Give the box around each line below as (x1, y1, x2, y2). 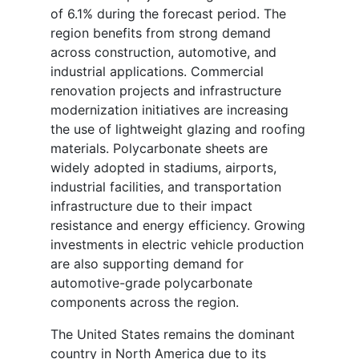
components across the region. (50, 294, 239, 311)
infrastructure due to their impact (50, 198, 252, 215)
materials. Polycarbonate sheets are (50, 140, 268, 157)
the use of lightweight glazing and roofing (50, 121, 305, 138)
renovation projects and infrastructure (50, 83, 281, 99)
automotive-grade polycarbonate (50, 275, 252, 292)
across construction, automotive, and (50, 44, 276, 61)
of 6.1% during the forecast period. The (50, 6, 286, 22)
